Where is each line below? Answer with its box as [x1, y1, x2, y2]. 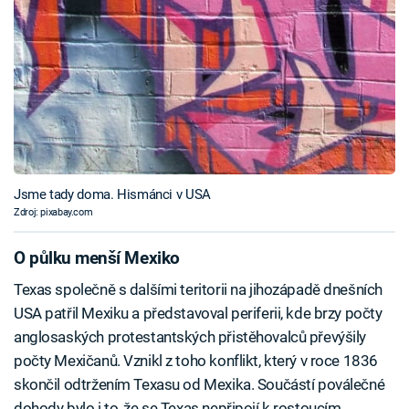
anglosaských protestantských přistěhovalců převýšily [14, 327, 367, 346]
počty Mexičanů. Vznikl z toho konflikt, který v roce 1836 [14, 351, 378, 370]
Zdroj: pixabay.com [14, 206, 93, 219]
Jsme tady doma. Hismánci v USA [14, 186, 211, 204]
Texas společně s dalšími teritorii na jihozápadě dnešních [14, 279, 383, 299]
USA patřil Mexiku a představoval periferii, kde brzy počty [14, 303, 383, 322]
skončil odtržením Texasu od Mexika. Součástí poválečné [14, 374, 385, 393]
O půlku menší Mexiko [14, 248, 180, 269]
